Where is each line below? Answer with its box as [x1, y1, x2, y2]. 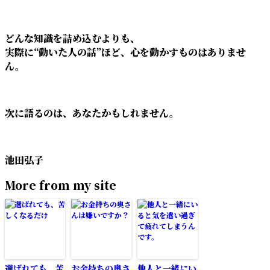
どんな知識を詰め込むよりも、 [5, 31, 140, 45]
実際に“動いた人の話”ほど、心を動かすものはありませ [5, 45, 246, 59]
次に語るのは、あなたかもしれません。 [5, 105, 179, 120]
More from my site [5, 176, 116, 193]
